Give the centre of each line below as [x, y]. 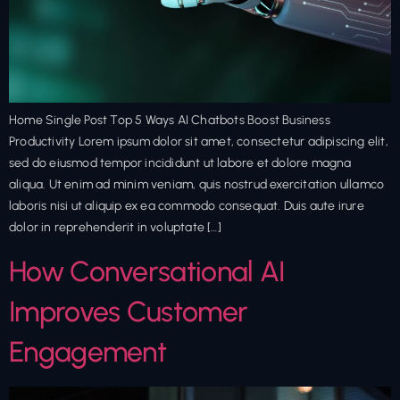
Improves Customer [129, 311]
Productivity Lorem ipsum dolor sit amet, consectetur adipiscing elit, [199, 142]
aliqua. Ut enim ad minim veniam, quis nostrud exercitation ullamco [197, 185]
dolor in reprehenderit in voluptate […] [115, 228]
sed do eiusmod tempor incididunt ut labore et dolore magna [180, 163]
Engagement [88, 351]
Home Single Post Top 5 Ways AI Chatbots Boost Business [170, 121]
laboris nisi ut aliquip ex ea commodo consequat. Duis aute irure [187, 206]
